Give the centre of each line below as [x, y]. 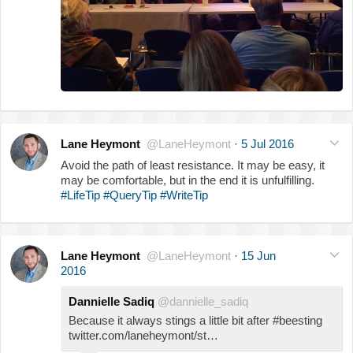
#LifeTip [80, 195]
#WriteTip [184, 195]
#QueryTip [130, 195]
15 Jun [258, 256]
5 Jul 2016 [268, 144]
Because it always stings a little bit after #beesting [195, 321]
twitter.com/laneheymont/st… [143, 336]
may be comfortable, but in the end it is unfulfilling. [188, 180]
